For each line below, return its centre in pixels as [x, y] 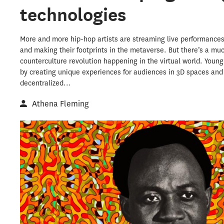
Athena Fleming [61, 103]
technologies [73, 14]
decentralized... [46, 83]
